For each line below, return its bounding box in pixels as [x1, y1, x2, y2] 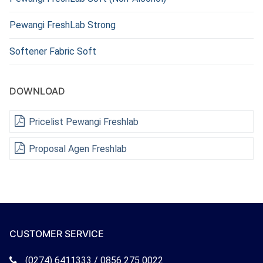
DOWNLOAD [9, 85, 65, 97]
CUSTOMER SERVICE [9, 227, 104, 240]
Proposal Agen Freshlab [26, 143, 127, 155]
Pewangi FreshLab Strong [9, 19, 116, 31]
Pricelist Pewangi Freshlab [26, 116, 139, 128]
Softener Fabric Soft [9, 46, 96, 58]
